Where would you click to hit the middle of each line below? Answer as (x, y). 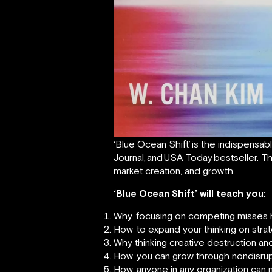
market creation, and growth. (174, 170)
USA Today (188, 157)
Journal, (130, 157)
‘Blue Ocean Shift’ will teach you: (190, 193)
